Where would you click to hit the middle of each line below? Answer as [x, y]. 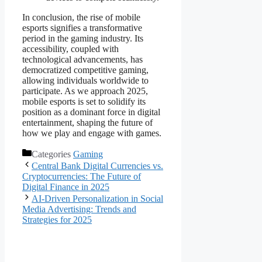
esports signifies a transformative [82, 28]
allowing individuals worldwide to [85, 81]
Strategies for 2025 [57, 220]
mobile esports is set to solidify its [84, 102]
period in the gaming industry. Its [83, 39]
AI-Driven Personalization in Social [97, 199]
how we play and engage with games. [92, 133]
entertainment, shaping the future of [87, 123]
